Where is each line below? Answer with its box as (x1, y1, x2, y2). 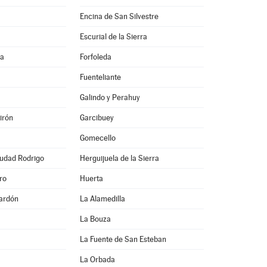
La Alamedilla (79, 194, 125, 203)
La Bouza (79, 215, 111, 223)
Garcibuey (79, 113, 114, 122)
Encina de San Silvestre (79, 12, 159, 21)
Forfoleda (79, 52, 111, 61)
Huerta (79, 174, 103, 183)
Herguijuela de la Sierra (79, 154, 159, 163)
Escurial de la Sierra (79, 32, 147, 41)
